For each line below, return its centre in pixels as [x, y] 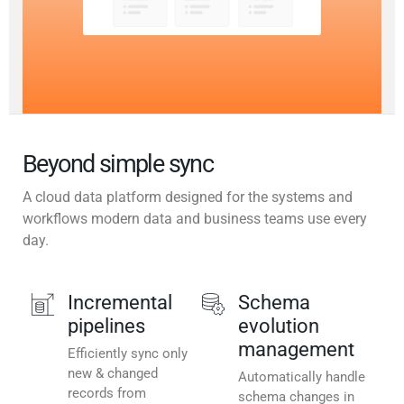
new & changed [113, 374]
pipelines [106, 326]
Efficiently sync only [128, 354]
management [296, 350]
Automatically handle [302, 377]
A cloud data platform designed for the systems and [188, 197]
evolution [279, 326]
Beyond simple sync [118, 165]
